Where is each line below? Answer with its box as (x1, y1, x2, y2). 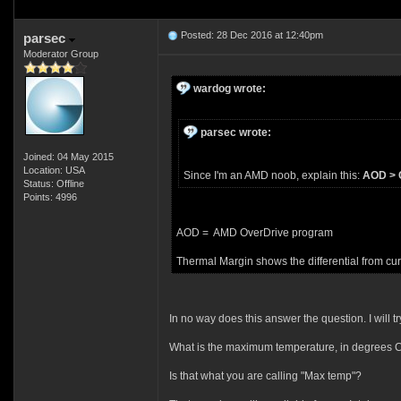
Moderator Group (22, 48, 98, 59)
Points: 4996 (22, 192, 77, 202)
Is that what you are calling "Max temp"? (168, 370, 362, 382)
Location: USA (22, 165, 85, 175)
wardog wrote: (192, 82, 266, 95)
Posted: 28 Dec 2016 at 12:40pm (177, 30, 323, 40)
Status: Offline (22, 178, 84, 189)
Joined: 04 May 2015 (22, 151, 114, 162)
